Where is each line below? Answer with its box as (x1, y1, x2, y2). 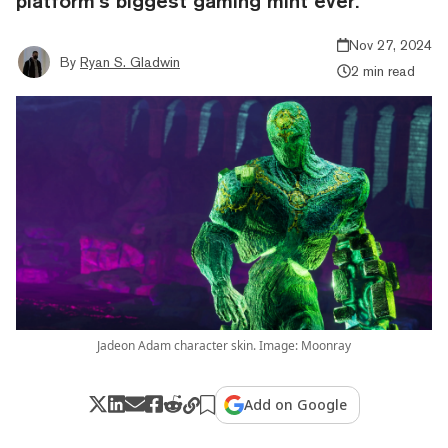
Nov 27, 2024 (349, 36, 432, 53)
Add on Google (244, 394, 348, 414)
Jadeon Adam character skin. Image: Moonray (97, 336, 351, 354)
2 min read (350, 62, 415, 79)
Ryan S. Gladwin (80, 53, 180, 70)
